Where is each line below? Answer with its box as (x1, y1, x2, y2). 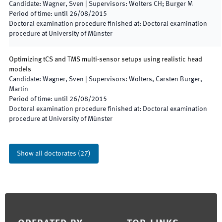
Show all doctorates (17, 150, 76, 157)
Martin (9, 86, 28, 93)
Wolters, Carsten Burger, (129, 76, 202, 83)
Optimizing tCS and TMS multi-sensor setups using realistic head (9, 56, 202, 63)
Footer (4, 195, 29, 204)
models (9, 66, 31, 73)
